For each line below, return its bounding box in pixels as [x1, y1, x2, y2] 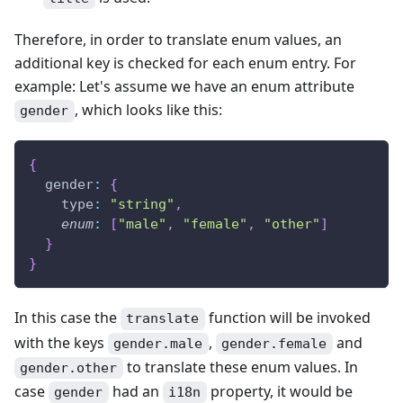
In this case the [14, 308, 121, 328]
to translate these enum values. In [122, 356, 358, 377]
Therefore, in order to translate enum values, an [14, 30, 342, 50]
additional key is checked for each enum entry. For [14, 53, 356, 74]
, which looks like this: [74, 100, 222, 121]
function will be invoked [204, 308, 371, 328]
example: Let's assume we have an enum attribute [14, 76, 354, 97]
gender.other [20, 360, 118, 377]
